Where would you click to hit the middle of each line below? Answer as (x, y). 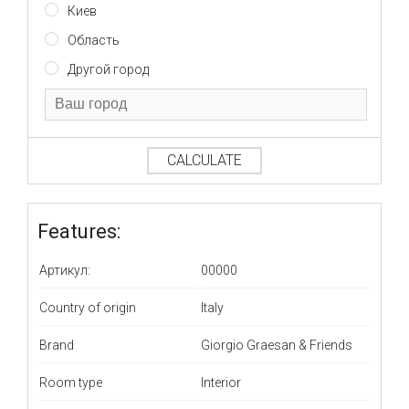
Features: (79, 231)
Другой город (109, 69)
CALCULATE (204, 160)
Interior (221, 382)
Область (94, 40)
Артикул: (65, 270)
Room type (71, 382)
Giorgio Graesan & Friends (277, 345)
